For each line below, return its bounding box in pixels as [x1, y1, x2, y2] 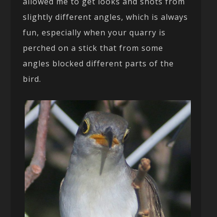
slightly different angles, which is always [23, 11, 188, 22]
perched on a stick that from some [23, 42, 164, 53]
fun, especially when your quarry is [23, 27, 166, 38]
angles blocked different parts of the [23, 58, 174, 69]
